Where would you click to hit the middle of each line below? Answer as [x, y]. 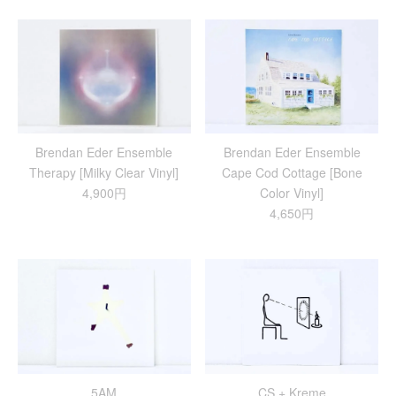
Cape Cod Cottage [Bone [292, 173]
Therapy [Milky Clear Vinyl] [104, 173]
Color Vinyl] [292, 193]
